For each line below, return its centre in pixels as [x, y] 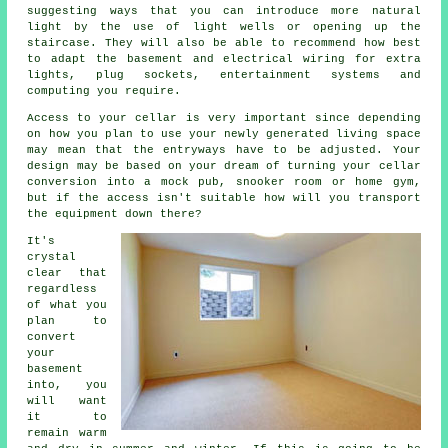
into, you [67, 385]
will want [67, 401]
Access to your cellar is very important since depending [224, 118]
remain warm [67, 433]
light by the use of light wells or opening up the [224, 27]
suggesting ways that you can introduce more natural [224, 11]
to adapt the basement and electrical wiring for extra [224, 59]
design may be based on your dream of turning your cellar [224, 166]
